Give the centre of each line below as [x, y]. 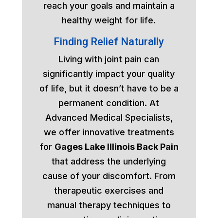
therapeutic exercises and [109, 190]
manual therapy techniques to [109, 205]
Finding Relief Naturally [109, 41]
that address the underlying [109, 161]
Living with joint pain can [109, 59]
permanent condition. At [109, 103]
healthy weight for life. [109, 20]
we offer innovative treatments [109, 132]
